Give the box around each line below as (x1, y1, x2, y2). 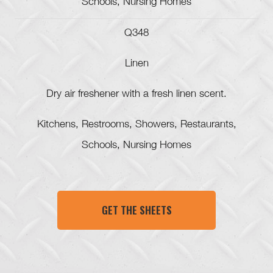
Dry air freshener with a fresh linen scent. (46, 90, 227, 101)
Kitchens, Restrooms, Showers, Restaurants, (37, 120, 236, 131)
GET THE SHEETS (101, 202, 172, 218)
